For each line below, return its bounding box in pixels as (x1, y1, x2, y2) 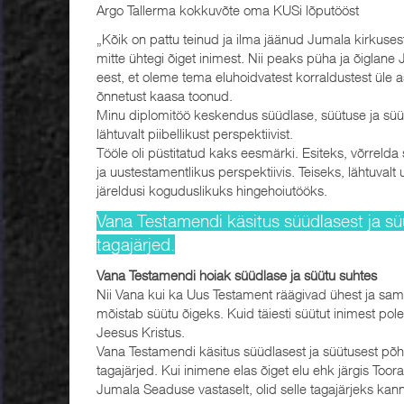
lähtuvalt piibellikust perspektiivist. (96, 124, 293, 142)
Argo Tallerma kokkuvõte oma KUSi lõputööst (96, 2, 359, 18)
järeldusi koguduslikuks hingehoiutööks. (96, 181, 327, 198)
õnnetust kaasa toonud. (96, 87, 233, 104)
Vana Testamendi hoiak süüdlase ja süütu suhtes (96, 266, 377, 283)
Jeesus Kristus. (96, 323, 185, 340)
